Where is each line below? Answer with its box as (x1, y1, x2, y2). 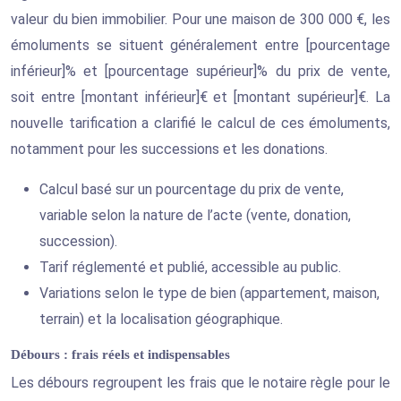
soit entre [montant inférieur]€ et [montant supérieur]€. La (11, 88, 390, 106)
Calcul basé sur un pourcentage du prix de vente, (39, 180, 344, 198)
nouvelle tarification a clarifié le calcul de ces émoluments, (11, 114, 390, 132)
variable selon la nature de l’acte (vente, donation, (39, 206, 351, 224)
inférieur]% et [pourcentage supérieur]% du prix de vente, (11, 62, 390, 80)
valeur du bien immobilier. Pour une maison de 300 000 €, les (11, 10, 390, 28)
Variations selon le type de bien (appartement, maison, (39, 284, 380, 302)
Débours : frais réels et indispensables (11, 346, 230, 362)
